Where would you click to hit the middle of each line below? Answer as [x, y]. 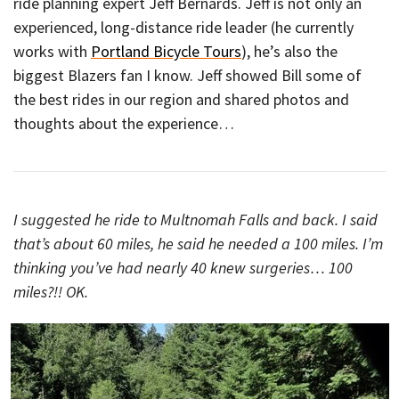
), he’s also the [289, 51]
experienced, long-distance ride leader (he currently [183, 27]
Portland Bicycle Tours [166, 51]
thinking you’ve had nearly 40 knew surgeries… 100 [183, 267]
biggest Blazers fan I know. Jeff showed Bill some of [187, 75]
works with [52, 51]
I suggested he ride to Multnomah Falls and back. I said [195, 219]
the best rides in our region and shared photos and [181, 99]
